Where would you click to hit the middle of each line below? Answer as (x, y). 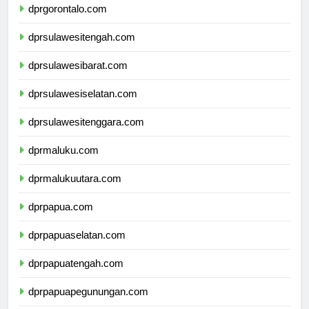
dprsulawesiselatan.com (83, 106)
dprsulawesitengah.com (82, 50)
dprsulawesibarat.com (78, 78)
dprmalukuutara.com (75, 191)
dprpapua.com (61, 219)
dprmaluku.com (63, 163)
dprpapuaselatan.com (77, 248)
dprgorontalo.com (68, 21)
